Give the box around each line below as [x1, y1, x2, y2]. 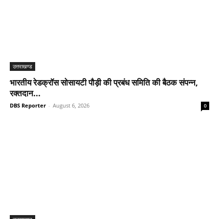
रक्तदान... [10, 88, 41, 99]
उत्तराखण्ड [13, 63, 32, 70]
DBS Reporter [10, 102, 46, 109]
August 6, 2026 [53, 102, 89, 109]
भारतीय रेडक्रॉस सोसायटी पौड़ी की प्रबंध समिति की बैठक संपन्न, [10, 77, 198, 88]
